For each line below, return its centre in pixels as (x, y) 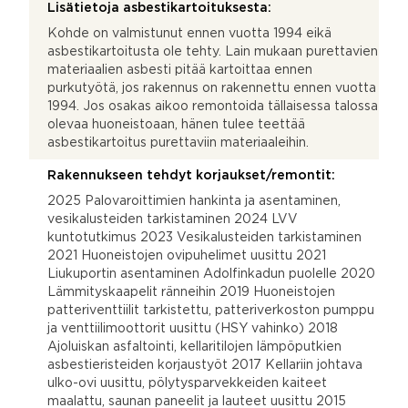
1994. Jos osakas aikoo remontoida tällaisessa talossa (213, 106)
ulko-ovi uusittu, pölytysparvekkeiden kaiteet (187, 383)
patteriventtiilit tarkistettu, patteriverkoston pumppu (211, 310)
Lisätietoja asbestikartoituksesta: (159, 8)
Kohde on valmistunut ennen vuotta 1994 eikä (189, 33)
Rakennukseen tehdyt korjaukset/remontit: (191, 175)
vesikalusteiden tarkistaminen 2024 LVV (173, 219)
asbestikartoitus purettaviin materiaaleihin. (178, 143)
